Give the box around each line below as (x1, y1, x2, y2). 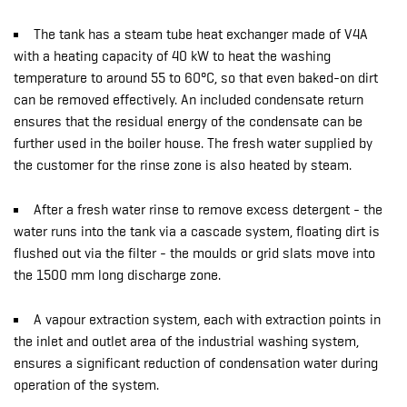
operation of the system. (14, 377, 159, 393)
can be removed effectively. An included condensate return (14, 92, 363, 108)
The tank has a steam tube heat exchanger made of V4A (34, 26, 368, 43)
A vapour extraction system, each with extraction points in (34, 312, 381, 328)
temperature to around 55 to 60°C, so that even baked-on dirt (14, 70, 378, 86)
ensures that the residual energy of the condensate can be (14, 114, 362, 130)
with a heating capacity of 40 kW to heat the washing (14, 48, 331, 65)
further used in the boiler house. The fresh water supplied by (14, 135, 372, 152)
